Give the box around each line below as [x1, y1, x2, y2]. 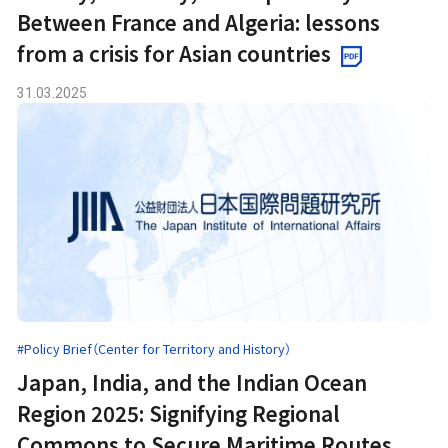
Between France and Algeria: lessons [17, 7, 381, 38]
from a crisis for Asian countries [17, 38, 332, 69]
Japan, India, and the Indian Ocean [17, 367, 368, 398]
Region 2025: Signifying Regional [17, 398, 341, 429]
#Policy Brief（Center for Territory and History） [17, 338, 292, 358]
